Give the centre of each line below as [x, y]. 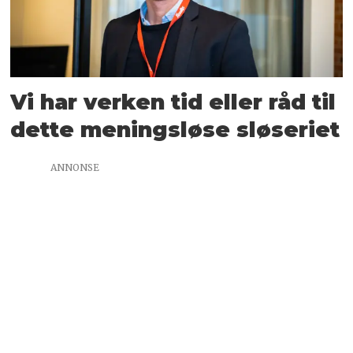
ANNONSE [75, 168]
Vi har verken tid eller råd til [173, 102]
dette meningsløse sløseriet [175, 129]
